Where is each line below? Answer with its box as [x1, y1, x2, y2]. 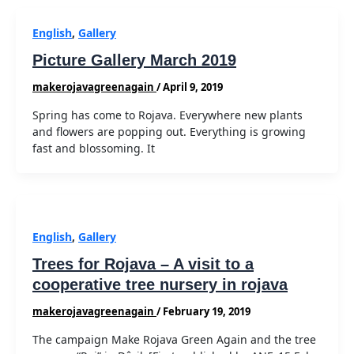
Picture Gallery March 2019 [32, 51, 236, 70]
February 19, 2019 [163, 304, 250, 319]
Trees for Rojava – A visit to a [32, 255, 254, 273]
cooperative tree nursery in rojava [32, 276, 288, 294]
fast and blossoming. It [32, 140, 155, 156]
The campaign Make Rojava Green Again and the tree [32, 331, 316, 347]
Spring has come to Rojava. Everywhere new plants [32, 107, 303, 122]
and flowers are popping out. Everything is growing [32, 123, 306, 139]
